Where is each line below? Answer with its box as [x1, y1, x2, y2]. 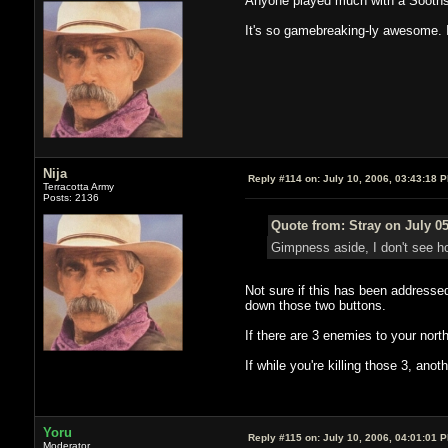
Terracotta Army [42, 180, 114, 192]
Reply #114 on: [247, 172, 320, 184]
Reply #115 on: [247, 431, 320, 443]
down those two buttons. [244, 297, 386, 313]
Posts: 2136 [42, 191, 99, 203]
